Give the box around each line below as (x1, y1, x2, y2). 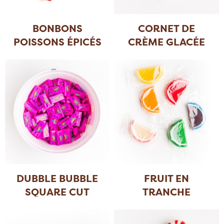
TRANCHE (142, 185, 191, 199)
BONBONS (32, 21, 82, 35)
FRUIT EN (144, 171, 189, 185)
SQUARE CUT (25, 185, 90, 199)
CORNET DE (138, 21, 195, 35)
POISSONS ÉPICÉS (13, 34, 101, 48)
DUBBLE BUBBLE (16, 171, 98, 185)
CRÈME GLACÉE (128, 34, 205, 48)
